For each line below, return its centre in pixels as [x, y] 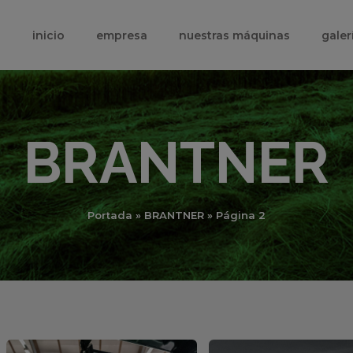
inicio [48, 35]
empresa [122, 35]
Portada [110, 215]
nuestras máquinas [234, 35]
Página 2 [241, 215]
